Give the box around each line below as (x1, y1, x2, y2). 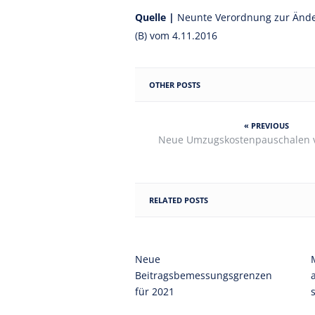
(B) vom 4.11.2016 (135, 29, 217, 42)
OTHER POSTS (149, 79, 200, 90)
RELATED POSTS (149, 195, 208, 205)
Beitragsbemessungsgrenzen (135, 269, 272, 282)
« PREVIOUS (244, 120, 289, 131)
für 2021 (135, 285, 174, 298)
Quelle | (135, 11, 177, 24)
